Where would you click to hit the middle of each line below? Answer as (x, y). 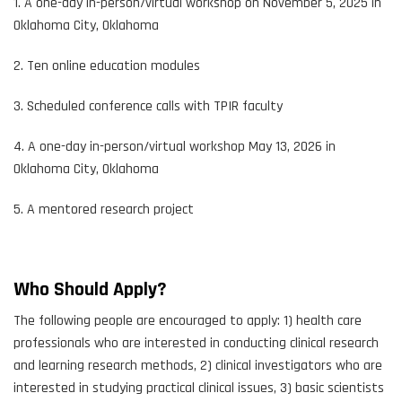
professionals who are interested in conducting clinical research (196, 344)
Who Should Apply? (90, 290)
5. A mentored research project (104, 210)
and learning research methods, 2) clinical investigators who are (198, 366)
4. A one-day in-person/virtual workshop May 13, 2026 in (175, 147)
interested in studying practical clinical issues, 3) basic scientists (199, 389)
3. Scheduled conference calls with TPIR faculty (148, 107)
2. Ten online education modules (107, 66)
